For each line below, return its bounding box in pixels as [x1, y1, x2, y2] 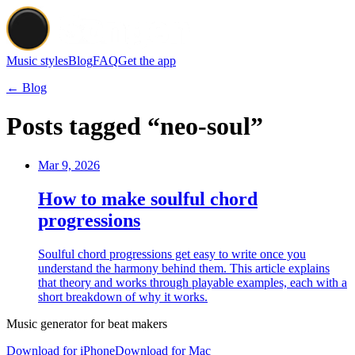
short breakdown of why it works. [38, 289, 208, 303]
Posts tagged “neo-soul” [6, 112, 263, 141]
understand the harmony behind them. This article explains [38, 261, 330, 275]
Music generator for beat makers [6, 316, 167, 330]
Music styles [6, 54, 68, 67]
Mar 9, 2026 [38, 158, 100, 172]
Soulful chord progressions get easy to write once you [38, 246, 306, 261]
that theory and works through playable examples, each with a [38, 275, 347, 289]
